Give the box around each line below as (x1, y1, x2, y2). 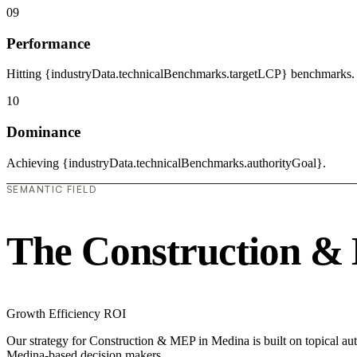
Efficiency (49, 307, 104, 321)
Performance (6, 34, 90, 52)
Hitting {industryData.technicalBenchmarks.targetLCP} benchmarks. (6, 67, 355, 81)
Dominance (6, 123, 80, 140)
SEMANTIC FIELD (6, 182, 97, 195)
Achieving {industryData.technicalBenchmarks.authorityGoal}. (6, 155, 326, 170)
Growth (6, 307, 49, 321)
